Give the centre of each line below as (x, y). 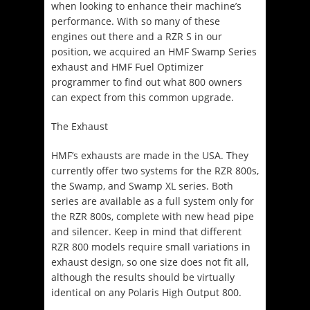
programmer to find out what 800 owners (147, 82)
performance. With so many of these (136, 21)
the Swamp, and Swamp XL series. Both (142, 185)
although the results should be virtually (143, 277)
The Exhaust (80, 126)
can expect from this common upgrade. (143, 97)
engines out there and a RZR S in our (137, 36)
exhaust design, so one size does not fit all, (150, 262)
